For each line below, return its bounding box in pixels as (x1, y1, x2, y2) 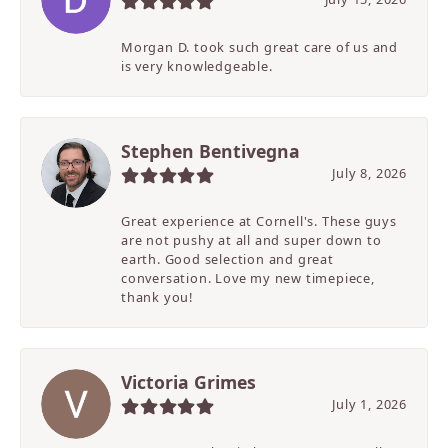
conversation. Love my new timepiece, (121, 269, 375, 288)
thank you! (121, 288, 193, 307)
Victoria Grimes (121, 370, 256, 395)
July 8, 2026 (332, 164, 407, 183)
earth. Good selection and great (121, 250, 334, 269)
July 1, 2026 (332, 395, 407, 414)
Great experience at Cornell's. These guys (121, 212, 397, 231)
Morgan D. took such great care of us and (121, 38, 399, 57)
